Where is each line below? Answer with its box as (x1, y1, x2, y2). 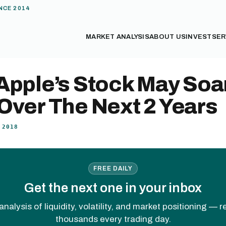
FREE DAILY (93, 165, 133, 172)
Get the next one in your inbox (24, 181, 202, 195)
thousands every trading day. (55, 214, 171, 224)
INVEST (186, 33, 212, 40)
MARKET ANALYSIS (86, 33, 150, 40)
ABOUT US (149, 33, 186, 40)
